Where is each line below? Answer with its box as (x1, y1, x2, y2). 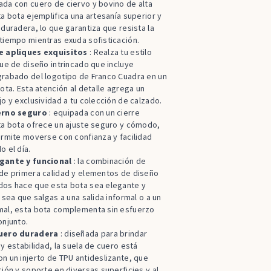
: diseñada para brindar (58, 228, 148, 240)
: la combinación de (71, 155, 146, 167)
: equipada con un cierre (47, 107, 140, 119)
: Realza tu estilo (87, 47, 152, 58)
